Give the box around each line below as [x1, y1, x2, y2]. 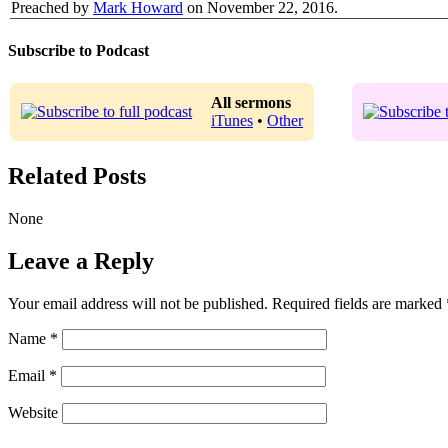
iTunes [211, 112, 253, 130]
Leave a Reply [8, 247, 154, 274]
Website [8, 403, 58, 421]
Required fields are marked [272, 294, 446, 312]
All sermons [211, 94, 291, 112]
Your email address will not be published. [8, 294, 268, 312]
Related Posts [8, 163, 146, 190]
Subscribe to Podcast [8, 41, 149, 59]
